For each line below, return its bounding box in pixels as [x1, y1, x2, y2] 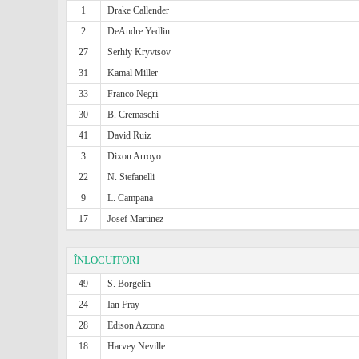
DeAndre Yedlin [107, 26, 171, 37]
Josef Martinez [107, 213, 164, 224]
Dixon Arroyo [107, 151, 162, 162]
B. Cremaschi [107, 109, 159, 120]
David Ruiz [107, 130, 151, 141]
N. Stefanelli [107, 171, 155, 183]
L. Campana [107, 192, 154, 204]
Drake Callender [107, 5, 170, 16]
